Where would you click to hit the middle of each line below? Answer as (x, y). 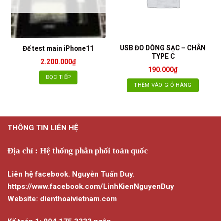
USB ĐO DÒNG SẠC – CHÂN (163, 48)
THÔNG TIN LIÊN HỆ (43, 128)
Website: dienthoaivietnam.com (62, 199)
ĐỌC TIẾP (58, 77)
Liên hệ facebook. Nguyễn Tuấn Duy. (71, 174)
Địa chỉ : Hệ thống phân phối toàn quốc (78, 150)
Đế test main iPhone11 (58, 48)
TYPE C (163, 56)
